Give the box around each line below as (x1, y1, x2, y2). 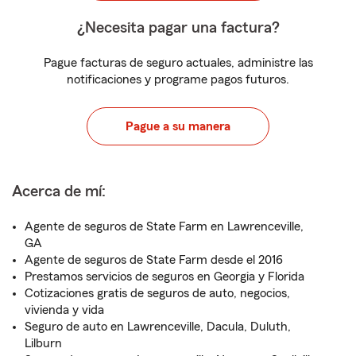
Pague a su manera (126, 120, 230, 133)
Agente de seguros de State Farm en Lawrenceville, (25, 220, 304, 233)
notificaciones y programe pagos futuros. (67, 73, 289, 86)
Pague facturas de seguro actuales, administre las (43, 56, 313, 69)
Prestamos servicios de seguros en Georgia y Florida (25, 270, 304, 283)
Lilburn (25, 337, 62, 350)
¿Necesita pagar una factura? (76, 20, 280, 36)
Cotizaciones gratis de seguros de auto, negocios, (25, 287, 290, 300)
